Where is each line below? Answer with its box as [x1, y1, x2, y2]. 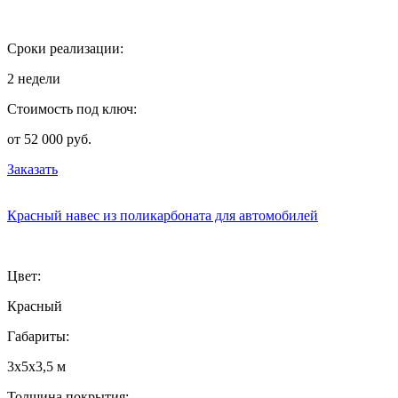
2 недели [7, 70, 60, 86]
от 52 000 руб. [7, 131, 92, 147]
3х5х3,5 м [7, 358, 66, 374]
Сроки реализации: [7, 40, 123, 56]
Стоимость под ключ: [7, 100, 137, 116]
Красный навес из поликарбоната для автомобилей [7, 207, 318, 223]
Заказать [7, 161, 58, 177]
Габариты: [7, 328, 69, 344]
